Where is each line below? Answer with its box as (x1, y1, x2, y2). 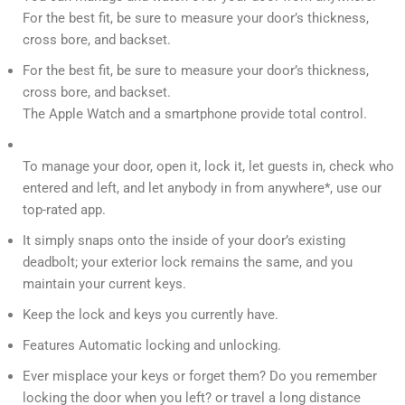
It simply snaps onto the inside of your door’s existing (23, 232, 345, 250)
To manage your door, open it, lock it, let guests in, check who (23, 158, 394, 175)
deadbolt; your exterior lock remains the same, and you (23, 254, 353, 271)
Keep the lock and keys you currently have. (23, 306, 278, 324)
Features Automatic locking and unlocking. (23, 337, 281, 354)
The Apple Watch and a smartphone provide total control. (23, 106, 367, 123)
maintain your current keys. (23, 276, 186, 293)
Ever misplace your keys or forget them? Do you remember (23, 368, 377, 385)
